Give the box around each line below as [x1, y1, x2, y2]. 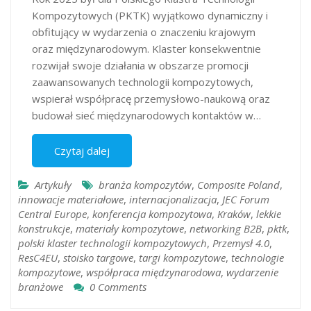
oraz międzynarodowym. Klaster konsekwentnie [32, 41, 261, 56]
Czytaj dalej [54, 143, 110, 158]
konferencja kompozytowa [92, 206, 212, 221]
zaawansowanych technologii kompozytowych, [32, 74, 253, 89]
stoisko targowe [63, 250, 133, 264]
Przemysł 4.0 [212, 235, 269, 250]
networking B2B [190, 221, 262, 235]
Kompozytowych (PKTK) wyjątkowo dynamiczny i [32, 8, 268, 22]
